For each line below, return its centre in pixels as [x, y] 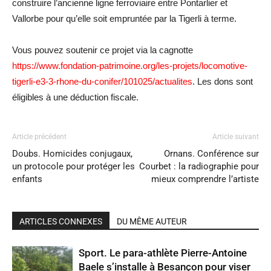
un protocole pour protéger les [73, 166]
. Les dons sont [223, 81]
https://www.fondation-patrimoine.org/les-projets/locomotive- [130, 65]
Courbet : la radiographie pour [199, 166]
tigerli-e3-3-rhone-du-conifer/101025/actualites [102, 81]
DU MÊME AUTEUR [152, 221]
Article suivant [236, 136]
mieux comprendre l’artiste [205, 179]
